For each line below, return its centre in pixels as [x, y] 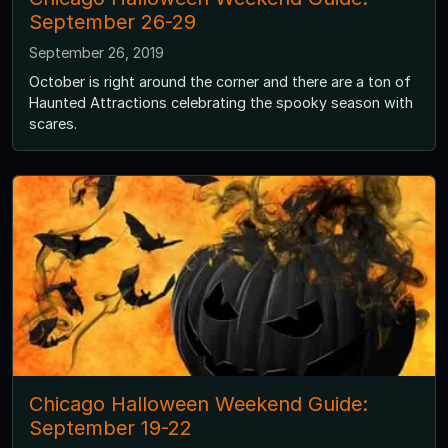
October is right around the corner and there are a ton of [220, 81]
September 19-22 [110, 427]
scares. [53, 123]
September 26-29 [112, 21]
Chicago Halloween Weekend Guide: [198, 403]
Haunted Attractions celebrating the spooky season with [221, 102]
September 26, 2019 [96, 52]
